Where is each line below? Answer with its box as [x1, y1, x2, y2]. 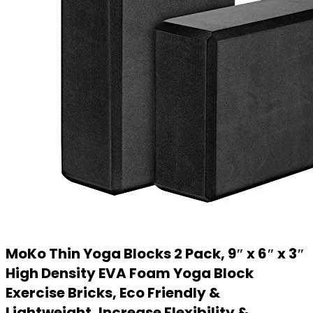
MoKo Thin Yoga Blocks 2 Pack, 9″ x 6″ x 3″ [6, 244, 305, 263]
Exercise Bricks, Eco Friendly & [6, 283, 220, 303]
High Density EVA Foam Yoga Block [6, 263, 254, 283]
